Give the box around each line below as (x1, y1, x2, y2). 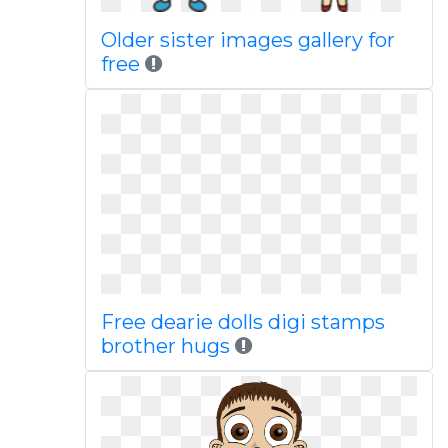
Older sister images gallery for (100, 28, 395, 52)
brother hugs (100, 334, 230, 358)
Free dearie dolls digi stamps (100, 310, 385, 334)
